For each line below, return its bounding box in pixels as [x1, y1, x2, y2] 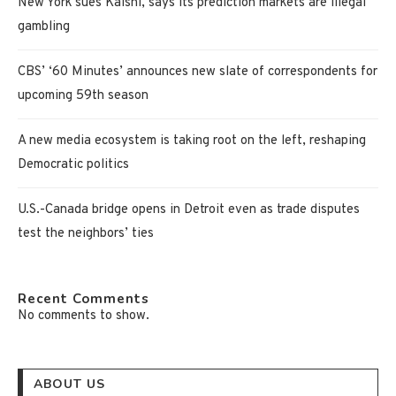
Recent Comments [18, 289, 149, 308]
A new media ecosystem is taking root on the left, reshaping [18, 132, 366, 149]
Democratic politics [18, 156, 129, 173]
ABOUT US [34, 375, 105, 392]
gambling [18, 18, 70, 35]
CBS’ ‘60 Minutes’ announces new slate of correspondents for [18, 63, 377, 80]
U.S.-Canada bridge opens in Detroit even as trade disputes [18, 201, 360, 218]
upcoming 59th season [18, 87, 148, 104]
